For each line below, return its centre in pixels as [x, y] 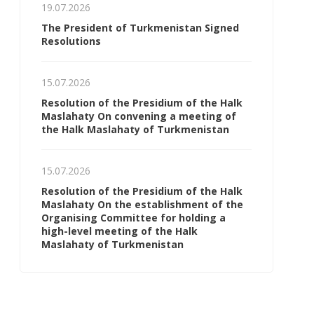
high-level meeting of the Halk [120, 231]
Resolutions [71, 41]
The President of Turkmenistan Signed [140, 28]
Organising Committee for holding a [134, 218]
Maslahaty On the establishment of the [142, 204]
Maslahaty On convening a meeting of [139, 116]
